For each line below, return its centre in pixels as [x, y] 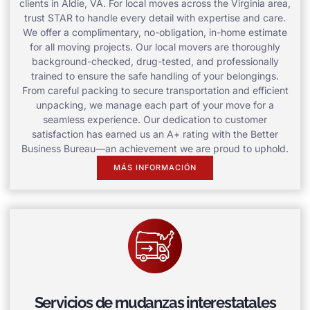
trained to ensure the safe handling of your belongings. [155, 76]
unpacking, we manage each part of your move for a [155, 105]
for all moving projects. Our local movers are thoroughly [155, 47]
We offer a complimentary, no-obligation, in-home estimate [155, 33]
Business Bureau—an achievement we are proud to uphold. [155, 149]
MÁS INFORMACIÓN [155, 168]
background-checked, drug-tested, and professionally [155, 62]
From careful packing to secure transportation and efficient [155, 91]
